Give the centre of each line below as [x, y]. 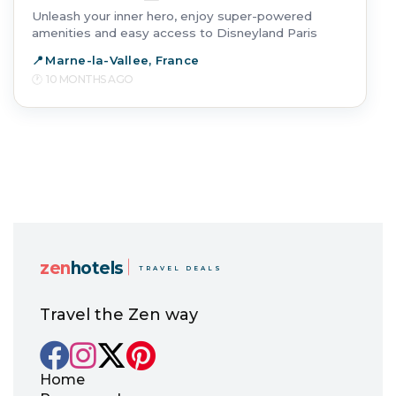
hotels [97, 268]
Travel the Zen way [119, 315]
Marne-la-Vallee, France [122, 60]
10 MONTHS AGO [90, 79]
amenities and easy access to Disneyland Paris [175, 33]
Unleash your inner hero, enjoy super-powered [172, 16]
